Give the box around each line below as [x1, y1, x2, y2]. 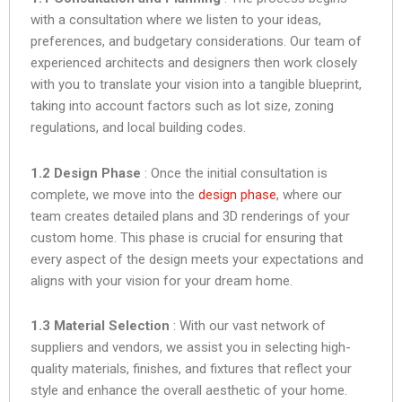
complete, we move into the [31, 186, 198, 203]
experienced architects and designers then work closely [31, 55, 357, 72]
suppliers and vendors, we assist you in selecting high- [31, 338, 351, 355]
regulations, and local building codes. [31, 119, 246, 136]
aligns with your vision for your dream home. [31, 272, 293, 289]
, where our [276, 186, 342, 203]
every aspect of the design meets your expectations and [31, 250, 363, 267]
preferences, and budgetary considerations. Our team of [31, 33, 362, 50]
